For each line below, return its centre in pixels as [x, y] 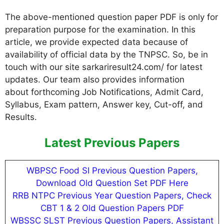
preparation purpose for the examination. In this [100, 29]
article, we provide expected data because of [96, 42]
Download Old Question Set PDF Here [112, 183]
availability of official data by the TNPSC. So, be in [106, 54]
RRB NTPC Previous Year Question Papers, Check [112, 195]
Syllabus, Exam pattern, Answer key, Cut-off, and [104, 104]
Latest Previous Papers [112, 143]
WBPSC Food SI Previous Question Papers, [112, 170]
